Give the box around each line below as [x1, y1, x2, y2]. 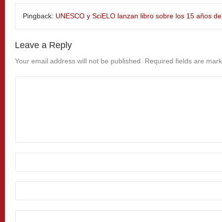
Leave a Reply [15, 40, 72, 50]
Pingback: [23, 11, 55, 20]
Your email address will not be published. [15, 56, 143, 65]
